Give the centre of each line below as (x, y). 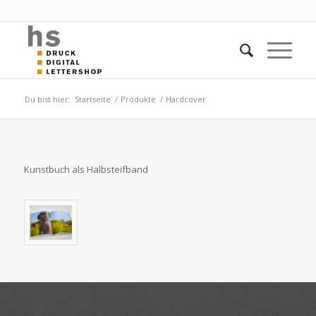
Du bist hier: (47, 99)
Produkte (138, 99)
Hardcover (186, 99)
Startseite (92, 99)
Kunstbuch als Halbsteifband (86, 170)
